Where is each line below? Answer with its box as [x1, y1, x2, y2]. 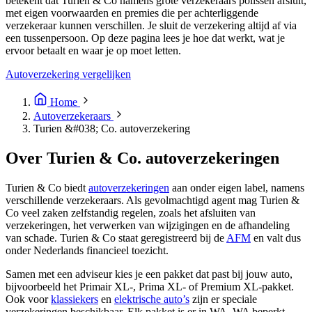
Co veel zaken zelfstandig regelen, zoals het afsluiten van [6, 206, 256, 219]
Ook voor [6, 292, 51, 305]
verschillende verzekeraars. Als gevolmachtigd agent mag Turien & [6, 194, 299, 206]
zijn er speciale [189, 292, 257, 305]
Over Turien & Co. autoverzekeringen [6, 148, 279, 167]
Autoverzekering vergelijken [6, 68, 131, 80]
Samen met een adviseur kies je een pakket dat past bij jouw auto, [6, 267, 292, 280]
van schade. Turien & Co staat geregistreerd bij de [6, 231, 226, 244]
